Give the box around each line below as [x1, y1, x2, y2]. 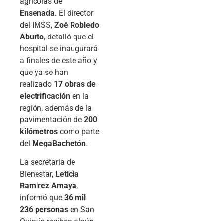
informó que [20, 193, 64, 203]
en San [68, 205, 94, 215]
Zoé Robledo [54, 20, 99, 30]
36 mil [64, 193, 86, 203]
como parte [58, 126, 99, 136]
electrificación [20, 91, 70, 101]
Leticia [55, 169, 79, 179]
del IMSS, [20, 20, 54, 30]
